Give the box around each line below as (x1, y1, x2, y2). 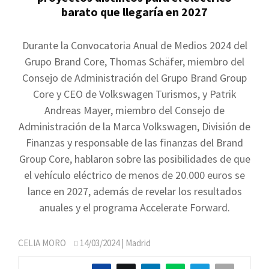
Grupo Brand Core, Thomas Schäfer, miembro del (25, 55, 244, 68)
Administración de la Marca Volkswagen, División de (19, 119, 250, 133)
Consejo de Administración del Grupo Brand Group (22, 71, 247, 85)
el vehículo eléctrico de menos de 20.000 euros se (24, 168, 245, 182)
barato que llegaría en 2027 (61, 4, 208, 19)
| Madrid (119, 237, 151, 249)
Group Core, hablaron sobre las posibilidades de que (19, 152, 250, 166)
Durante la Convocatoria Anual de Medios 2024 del (22, 38, 247, 52)
